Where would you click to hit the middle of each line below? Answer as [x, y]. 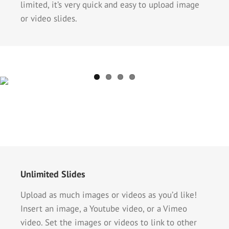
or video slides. [49, 19]
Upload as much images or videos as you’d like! [109, 195]
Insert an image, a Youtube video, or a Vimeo [104, 209]
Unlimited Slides [53, 174]
